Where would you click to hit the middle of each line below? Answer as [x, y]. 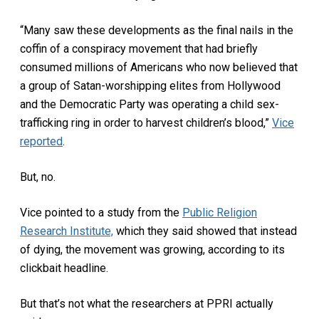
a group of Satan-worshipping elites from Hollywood [150, 85]
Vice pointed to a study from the [101, 212]
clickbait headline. [64, 268]
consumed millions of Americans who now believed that [159, 67]
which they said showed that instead [205, 231]
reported [41, 141]
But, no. [38, 177]
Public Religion [220, 212]
